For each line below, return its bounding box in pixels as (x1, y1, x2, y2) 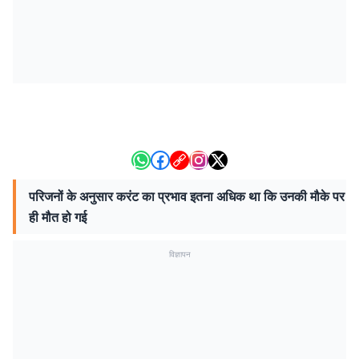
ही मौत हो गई (29, 208, 87, 226)
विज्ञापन (168, 248, 191, 260)
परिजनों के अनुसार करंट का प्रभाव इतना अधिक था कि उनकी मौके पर (29, 188, 345, 205)
